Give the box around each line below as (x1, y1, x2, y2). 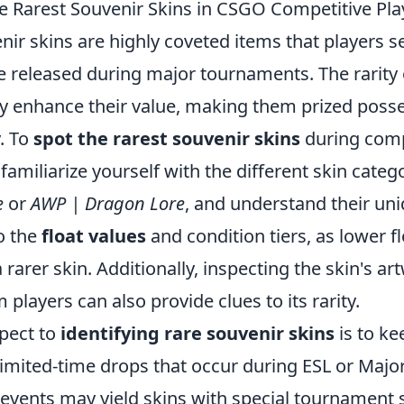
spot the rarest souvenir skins (33, 126, 300, 151)
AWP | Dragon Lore (31, 191, 185, 216)
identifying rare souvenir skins (60, 321, 335, 345)
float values (41, 224, 146, 248)
